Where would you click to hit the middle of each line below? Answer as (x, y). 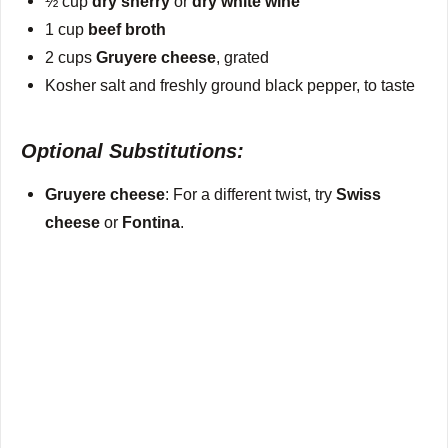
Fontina (151, 221)
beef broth (127, 28)
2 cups (71, 56)
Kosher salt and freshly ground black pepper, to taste (230, 84)
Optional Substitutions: (132, 150)
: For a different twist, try (251, 193)
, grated (243, 56)
